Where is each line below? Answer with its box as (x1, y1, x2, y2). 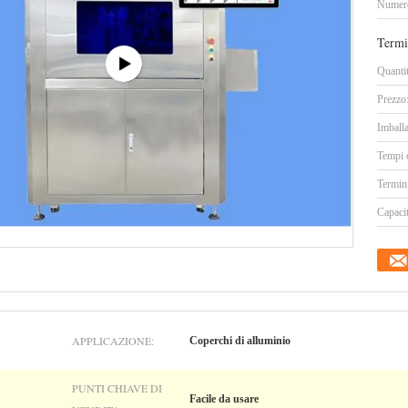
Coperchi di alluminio (189, 334, 291, 347)
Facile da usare (189, 393, 259, 405)
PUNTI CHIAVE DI (72, 381, 162, 395)
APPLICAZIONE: (72, 333, 154, 348)
